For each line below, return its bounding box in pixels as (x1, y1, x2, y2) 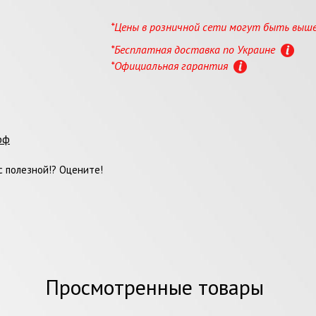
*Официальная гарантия (110, 58, 231, 73)
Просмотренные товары (45, 272, 264, 300)
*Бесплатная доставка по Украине (110, 42, 278, 56)
